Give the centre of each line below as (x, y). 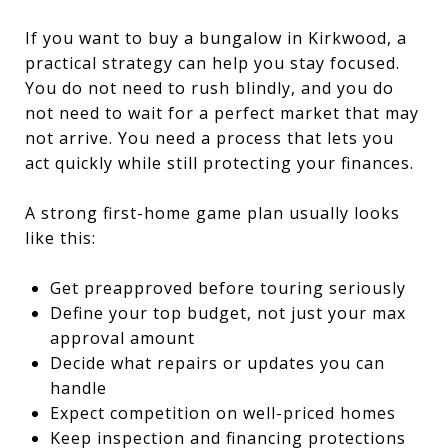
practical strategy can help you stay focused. (212, 62)
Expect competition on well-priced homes (222, 412)
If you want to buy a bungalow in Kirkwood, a (216, 37)
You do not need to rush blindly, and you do (209, 87)
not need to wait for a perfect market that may (222, 112)
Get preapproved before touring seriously (227, 287)
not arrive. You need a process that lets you (209, 137)
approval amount (122, 337)
